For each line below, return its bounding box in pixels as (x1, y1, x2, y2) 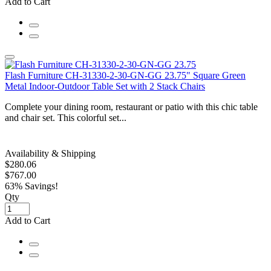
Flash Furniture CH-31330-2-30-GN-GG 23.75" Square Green (5, 70, 246, 80)
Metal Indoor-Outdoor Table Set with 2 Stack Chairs (5, 80, 205, 91)
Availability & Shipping (5, 148, 96, 158)
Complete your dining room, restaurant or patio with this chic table (5, 101, 258, 112)
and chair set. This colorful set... (5, 112, 126, 123)
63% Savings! (5, 180, 58, 191)
